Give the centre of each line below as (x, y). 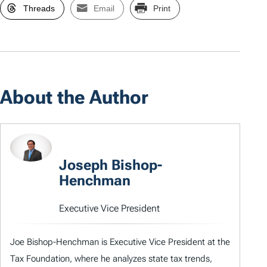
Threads (39, 9)
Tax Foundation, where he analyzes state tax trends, (111, 259)
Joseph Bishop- (111, 165)
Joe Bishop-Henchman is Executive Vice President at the (120, 242)
